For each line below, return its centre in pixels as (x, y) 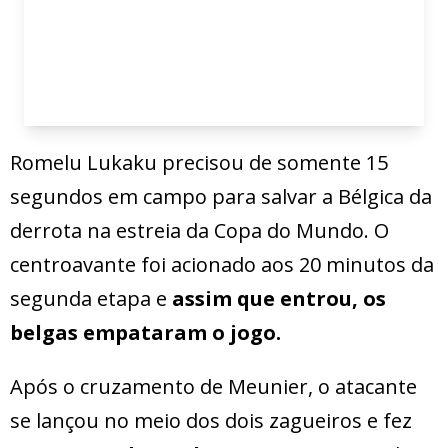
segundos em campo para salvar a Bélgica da (221, 197)
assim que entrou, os (279, 299)
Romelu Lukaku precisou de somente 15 (199, 163)
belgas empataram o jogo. (145, 333)
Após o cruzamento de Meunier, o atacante (213, 387)
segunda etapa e (91, 299)
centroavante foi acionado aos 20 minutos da (222, 265)
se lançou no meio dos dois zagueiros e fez (211, 421)
